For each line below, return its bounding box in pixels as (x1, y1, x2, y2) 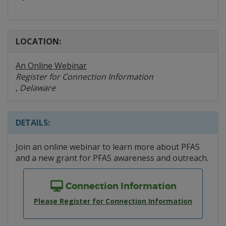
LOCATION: (16, 36, 61, 47)
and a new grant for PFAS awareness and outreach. (16, 152, 208, 163)
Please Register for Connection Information (34, 196, 192, 206)
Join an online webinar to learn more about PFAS (16, 141, 200, 152)
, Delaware (16, 82, 55, 93)
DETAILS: (16, 117, 50, 128)
